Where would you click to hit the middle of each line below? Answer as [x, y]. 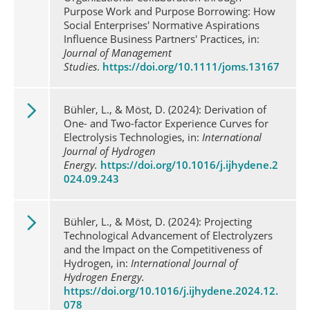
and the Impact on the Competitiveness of [163, 249]
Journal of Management [118, 53]
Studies [80, 66]
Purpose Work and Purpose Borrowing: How [170, 11]
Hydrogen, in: [97, 263]
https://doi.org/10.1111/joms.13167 [190, 66]
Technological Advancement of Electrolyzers [168, 235]
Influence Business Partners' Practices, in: [162, 39]
